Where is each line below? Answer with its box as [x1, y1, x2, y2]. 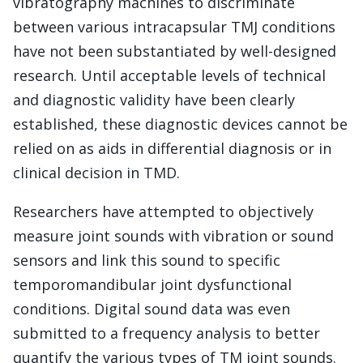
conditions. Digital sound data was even [13, 299, 290, 319]
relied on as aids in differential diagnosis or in [13, 139, 331, 159]
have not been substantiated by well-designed [13, 41, 336, 62]
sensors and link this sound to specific [13, 250, 280, 271]
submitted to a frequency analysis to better [13, 323, 320, 344]
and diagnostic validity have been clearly [13, 90, 295, 110]
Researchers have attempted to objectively [13, 202, 314, 222]
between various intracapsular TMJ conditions [13, 17, 335, 37]
